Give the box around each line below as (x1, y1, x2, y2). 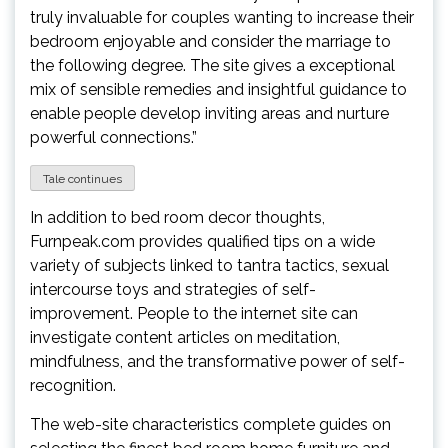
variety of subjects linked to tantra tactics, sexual (30, 255, 389, 275)
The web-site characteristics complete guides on (30, 414, 391, 434)
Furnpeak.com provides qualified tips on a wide (30, 231, 375, 251)
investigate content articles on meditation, (30, 327, 340, 347)
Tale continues (43, 172, 122, 187)
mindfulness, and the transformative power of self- (30, 351, 405, 371)
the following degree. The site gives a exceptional (30, 56, 395, 75)
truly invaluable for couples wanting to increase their (30, 8, 414, 27)
